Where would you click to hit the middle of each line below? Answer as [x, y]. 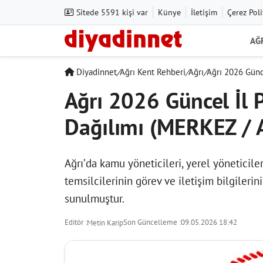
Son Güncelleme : [152, 222]
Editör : [76, 222]
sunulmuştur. [95, 198]
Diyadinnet [95, 72]
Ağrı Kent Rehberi [153, 72]
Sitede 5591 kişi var [111, 12]
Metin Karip [105, 223]
